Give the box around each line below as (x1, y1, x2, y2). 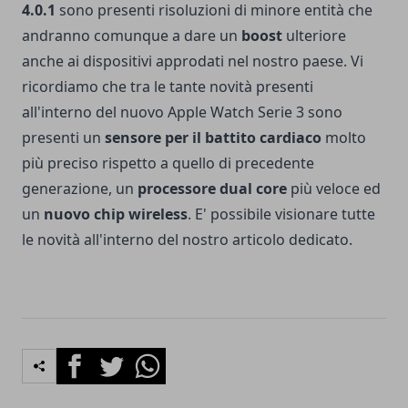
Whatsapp (128, 347, 199, 368)
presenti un (22, 127, 105, 148)
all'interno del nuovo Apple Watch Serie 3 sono (22, 101, 342, 122)
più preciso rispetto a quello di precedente (22, 152, 314, 173)
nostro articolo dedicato (182, 229, 349, 250)
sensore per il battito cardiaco (105, 127, 321, 148)
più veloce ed (287, 178, 381, 199)
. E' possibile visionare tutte (188, 203, 375, 224)
